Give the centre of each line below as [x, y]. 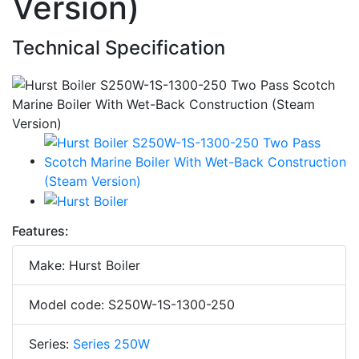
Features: [40, 231]
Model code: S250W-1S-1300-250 [132, 305]
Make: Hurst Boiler [85, 266]
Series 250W [111, 344]
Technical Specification [119, 47]
